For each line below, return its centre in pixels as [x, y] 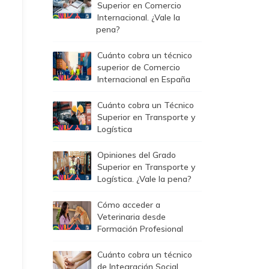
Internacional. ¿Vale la [139, 17]
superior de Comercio [139, 67]
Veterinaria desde [131, 217]
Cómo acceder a [129, 205]
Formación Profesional [140, 229]
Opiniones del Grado [137, 155]
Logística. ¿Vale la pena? [144, 179]
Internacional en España [144, 79]
